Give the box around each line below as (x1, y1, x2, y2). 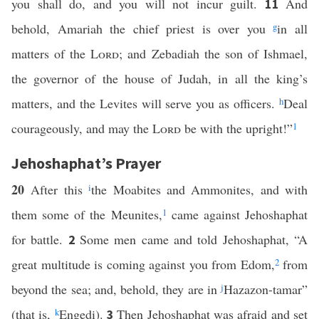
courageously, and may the (11, 120, 152, 137)
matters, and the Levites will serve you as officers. (11, 95, 279, 112)
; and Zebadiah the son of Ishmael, (119, 45, 308, 62)
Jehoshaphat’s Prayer (11, 153, 161, 173)
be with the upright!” (181, 120, 293, 137)
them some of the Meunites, (11, 206, 162, 223)
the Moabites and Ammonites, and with (91, 181, 308, 198)
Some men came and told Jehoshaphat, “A (80, 231, 308, 248)
